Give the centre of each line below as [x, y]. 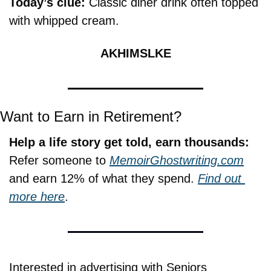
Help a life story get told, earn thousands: [129, 142]
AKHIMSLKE [135, 54]
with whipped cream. [64, 21]
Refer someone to [59, 161]
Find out [220, 179]
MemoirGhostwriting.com [177, 161]
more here [37, 197]
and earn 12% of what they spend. [103, 179]
